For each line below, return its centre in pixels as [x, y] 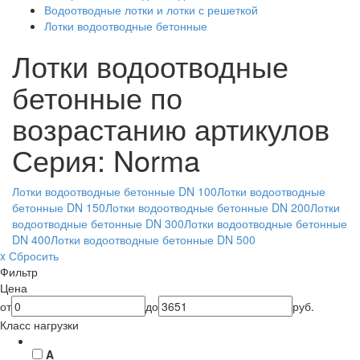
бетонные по [97, 97]
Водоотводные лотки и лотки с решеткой [151, 10]
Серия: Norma [106, 160]
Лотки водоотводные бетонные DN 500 [153, 239]
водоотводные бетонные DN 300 [98, 223]
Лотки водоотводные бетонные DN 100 [115, 191]
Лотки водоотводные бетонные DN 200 [208, 207]
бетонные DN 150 [59, 207]
